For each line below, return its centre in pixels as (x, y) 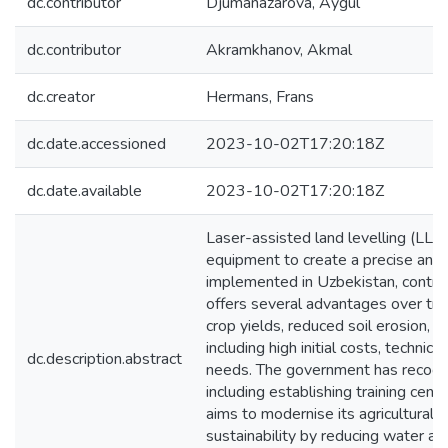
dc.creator (61, 97)
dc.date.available (84, 191)
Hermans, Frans (260, 97)
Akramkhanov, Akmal (279, 50)
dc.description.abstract (104, 359)
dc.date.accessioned (96, 144)
